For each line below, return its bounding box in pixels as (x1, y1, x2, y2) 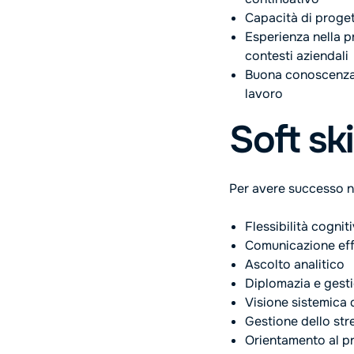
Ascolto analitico (245, 256, 345, 273)
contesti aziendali (245, 47, 348, 64)
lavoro (245, 85, 283, 102)
